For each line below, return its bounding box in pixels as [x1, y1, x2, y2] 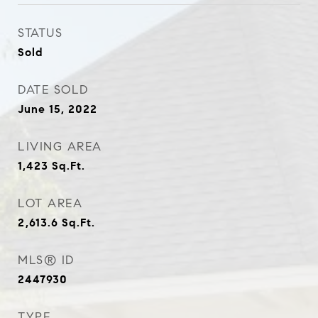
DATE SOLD [18, 82, 89, 97]
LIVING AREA [18, 139, 102, 154]
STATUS [18, 26, 62, 40]
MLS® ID [18, 253, 75, 268]
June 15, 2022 [18, 102, 97, 116]
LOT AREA [18, 196, 82, 211]
